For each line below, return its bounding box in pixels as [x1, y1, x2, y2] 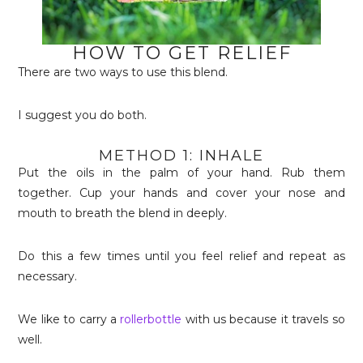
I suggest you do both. [18, 108, 147, 122]
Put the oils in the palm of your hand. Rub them [18, 165, 345, 180]
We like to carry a [18, 312, 121, 327]
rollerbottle [120, 312, 182, 327]
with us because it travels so [181, 312, 345, 327]
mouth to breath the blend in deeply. [18, 206, 228, 220]
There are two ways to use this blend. [18, 65, 228, 79]
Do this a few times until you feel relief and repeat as [18, 249, 345, 263]
